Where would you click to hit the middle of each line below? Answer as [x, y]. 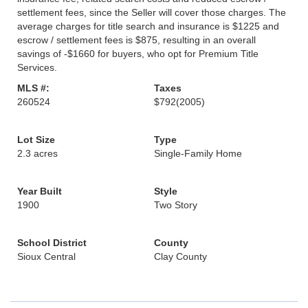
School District [52, 243]
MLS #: [33, 88]
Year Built [40, 191]
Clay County [180, 256]
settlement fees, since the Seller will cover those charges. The [152, 12]
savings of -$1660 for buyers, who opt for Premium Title [138, 54]
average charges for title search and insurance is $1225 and [148, 26]
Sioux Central [46, 256]
